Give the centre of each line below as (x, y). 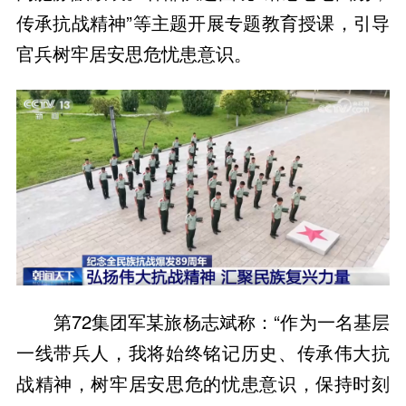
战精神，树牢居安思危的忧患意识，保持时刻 (203, 383)
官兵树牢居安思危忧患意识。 (134, 53)
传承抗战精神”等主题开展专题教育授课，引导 (203, 23)
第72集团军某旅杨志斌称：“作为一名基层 (222, 322)
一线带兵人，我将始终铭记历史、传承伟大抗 (203, 353)
